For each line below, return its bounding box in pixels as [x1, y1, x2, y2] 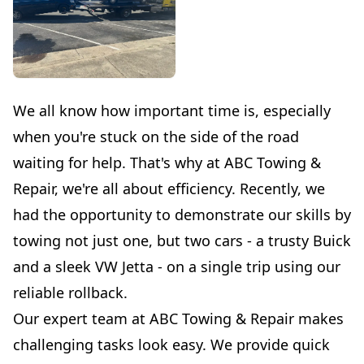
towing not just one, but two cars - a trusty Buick [13, 230, 351, 250]
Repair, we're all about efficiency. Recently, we [13, 178, 325, 198]
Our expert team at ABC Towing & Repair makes [13, 308, 344, 328]
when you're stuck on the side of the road [13, 126, 299, 146]
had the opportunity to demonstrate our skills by [13, 204, 351, 224]
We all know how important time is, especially [13, 100, 331, 120]
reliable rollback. [13, 282, 128, 302]
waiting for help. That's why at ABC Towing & [13, 152, 321, 172]
